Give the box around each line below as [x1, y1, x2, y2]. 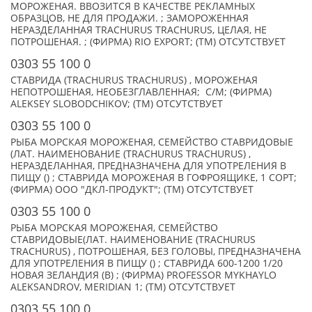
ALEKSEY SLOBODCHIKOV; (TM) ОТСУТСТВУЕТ [10, 97, 223, 110]
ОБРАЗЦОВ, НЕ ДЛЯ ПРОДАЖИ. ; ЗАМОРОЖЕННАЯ [10, 12, 249, 24]
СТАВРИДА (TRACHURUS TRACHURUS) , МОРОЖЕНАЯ [10, 74, 258, 86]
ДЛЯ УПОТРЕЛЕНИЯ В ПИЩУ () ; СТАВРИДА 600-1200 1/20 [10, 257, 283, 270]
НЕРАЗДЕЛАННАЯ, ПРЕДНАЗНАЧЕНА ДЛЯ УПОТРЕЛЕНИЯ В [10, 159, 286, 172]
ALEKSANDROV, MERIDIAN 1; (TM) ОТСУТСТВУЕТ [10, 281, 235, 293]
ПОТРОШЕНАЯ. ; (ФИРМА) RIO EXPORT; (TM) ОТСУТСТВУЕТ [10, 36, 286, 48]
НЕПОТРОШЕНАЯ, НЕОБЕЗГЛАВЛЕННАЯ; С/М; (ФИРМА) [10, 86, 272, 98]
